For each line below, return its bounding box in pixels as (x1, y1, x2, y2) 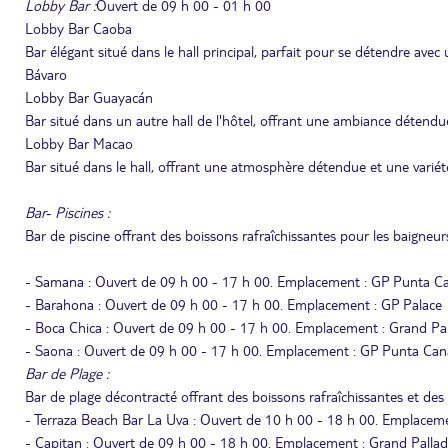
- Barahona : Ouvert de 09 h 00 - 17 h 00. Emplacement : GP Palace (25, 295, 442, 313)
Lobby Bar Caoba (25, 19, 132, 37)
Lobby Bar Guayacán (25, 88, 153, 106)
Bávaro (25, 65, 67, 83)
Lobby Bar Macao (25, 134, 133, 152)
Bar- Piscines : (25, 203, 110, 221)
